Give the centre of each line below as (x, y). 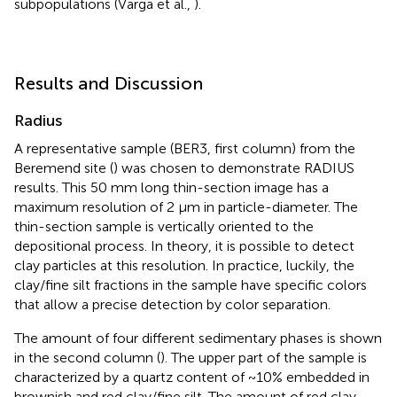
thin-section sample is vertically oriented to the (164, 227)
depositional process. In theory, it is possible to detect (184, 246)
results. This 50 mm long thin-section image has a (171, 188)
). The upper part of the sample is (264, 358)
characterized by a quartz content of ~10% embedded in (192, 378)
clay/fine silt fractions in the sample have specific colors (191, 285)
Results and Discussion (109, 84)
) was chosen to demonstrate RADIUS (234, 168)
